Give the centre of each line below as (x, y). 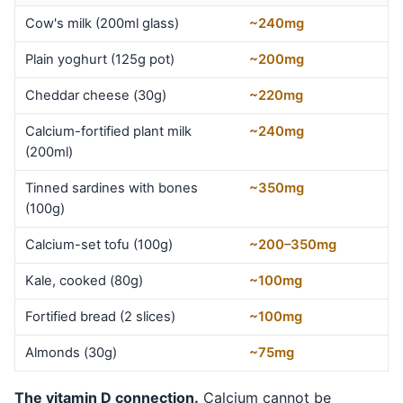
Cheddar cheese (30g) (96, 95)
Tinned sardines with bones (112, 188)
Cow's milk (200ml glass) (103, 23)
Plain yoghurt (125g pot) (100, 59)
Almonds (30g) (72, 352)
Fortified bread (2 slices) (101, 316)
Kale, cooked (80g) (85, 280)
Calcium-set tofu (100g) (99, 244)
